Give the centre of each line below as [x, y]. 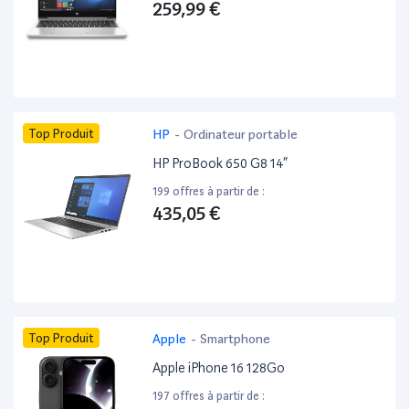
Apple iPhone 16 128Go [219, 368]
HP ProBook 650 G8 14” [220, 164]
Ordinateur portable [241, 135]
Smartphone [236, 339]
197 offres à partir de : [209, 396]
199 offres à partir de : [209, 192]
